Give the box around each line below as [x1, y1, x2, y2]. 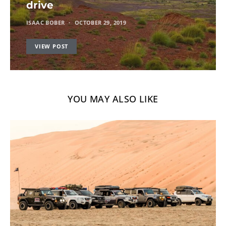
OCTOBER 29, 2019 [74, 19, 127, 26]
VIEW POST [35, 42, 69, 50]
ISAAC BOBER [26, 19, 65, 26]
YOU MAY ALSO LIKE [68, 93, 158, 105]
